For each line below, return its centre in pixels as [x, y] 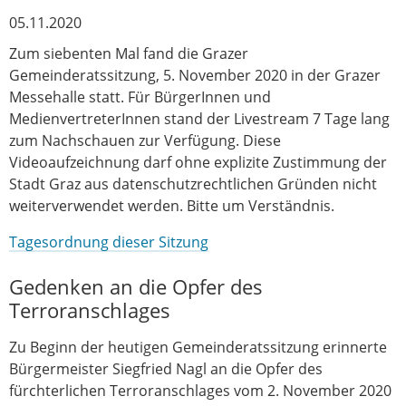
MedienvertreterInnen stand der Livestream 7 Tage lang [199, 118]
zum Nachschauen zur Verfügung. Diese [145, 140]
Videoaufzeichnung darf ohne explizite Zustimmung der [198, 162]
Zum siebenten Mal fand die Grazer [129, 53]
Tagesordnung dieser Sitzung [109, 242]
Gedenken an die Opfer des [136, 286]
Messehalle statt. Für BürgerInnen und [140, 97]
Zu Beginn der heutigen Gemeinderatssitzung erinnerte [198, 347]
